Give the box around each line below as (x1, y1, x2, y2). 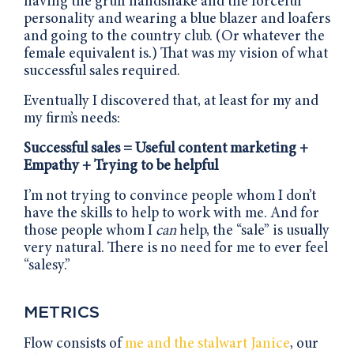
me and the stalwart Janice (125, 336, 290, 352)
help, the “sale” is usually (176, 223, 330, 239)
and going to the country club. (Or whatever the (24, 28, 325, 44)
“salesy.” (24, 258, 70, 273)
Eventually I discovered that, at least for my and (24, 93, 318, 109)
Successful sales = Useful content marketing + (24, 141, 308, 156)
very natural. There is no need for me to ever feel (24, 240, 328, 256)
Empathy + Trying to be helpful (24, 158, 218, 174)
